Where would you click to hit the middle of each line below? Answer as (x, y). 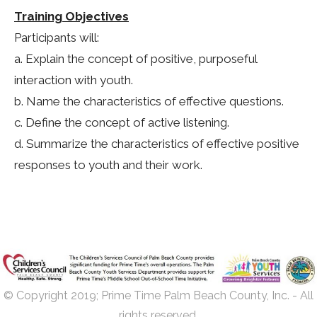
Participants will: (57, 38)
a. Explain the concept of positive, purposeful (136, 59)
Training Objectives (71, 16)
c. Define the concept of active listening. (122, 122)
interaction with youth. (74, 80)
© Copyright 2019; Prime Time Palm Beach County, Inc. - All (158, 296)
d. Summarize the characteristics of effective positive (157, 144)
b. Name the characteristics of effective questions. (149, 101)
